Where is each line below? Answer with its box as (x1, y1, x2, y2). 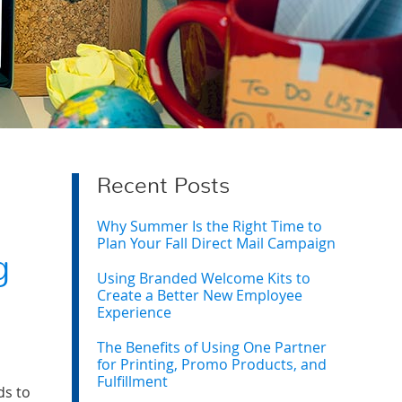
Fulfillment (97, 371, 168, 391)
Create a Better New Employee (97, 285, 302, 305)
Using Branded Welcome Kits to (97, 268, 310, 288)
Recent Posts (97, 175, 230, 197)
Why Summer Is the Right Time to (97, 216, 322, 236)
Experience (97, 302, 171, 322)
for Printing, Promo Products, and (97, 354, 327, 374)
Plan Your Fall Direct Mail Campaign (97, 233, 336, 253)
